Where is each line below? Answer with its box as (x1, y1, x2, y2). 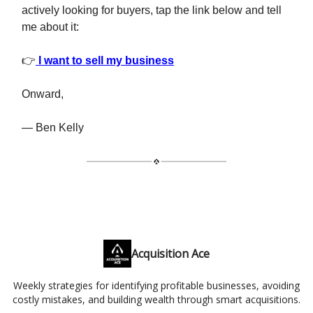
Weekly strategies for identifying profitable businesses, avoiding (13, 279, 300, 292)
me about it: (22, 20, 79, 33)
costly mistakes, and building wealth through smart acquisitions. (13, 293, 300, 306)
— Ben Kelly (22, 121, 84, 133)
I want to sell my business (36, 54, 174, 66)
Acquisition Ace (131, 246, 210, 261)
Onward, (22, 87, 64, 100)
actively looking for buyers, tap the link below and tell (22, 3, 282, 16)
